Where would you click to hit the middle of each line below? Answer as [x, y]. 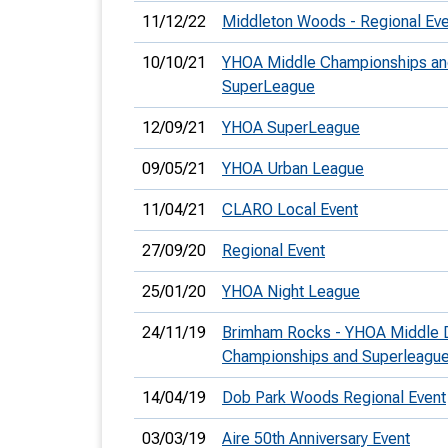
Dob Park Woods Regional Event [334, 397]
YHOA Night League [291, 291]
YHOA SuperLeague [291, 127]
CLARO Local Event [290, 209]
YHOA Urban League [293, 168]
